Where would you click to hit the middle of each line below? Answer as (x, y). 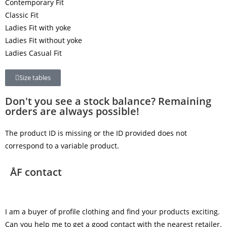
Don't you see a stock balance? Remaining (108, 101)
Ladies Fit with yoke (38, 27)
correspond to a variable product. (62, 145)
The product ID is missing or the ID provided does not (96, 133)
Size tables (35, 77)
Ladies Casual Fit (33, 53)
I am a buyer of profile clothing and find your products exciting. (112, 211)
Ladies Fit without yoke (44, 40)
